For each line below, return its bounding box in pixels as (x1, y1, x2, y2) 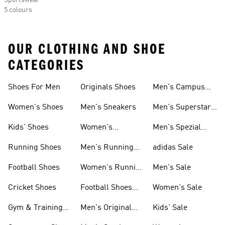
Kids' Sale (153, 204, 187, 212)
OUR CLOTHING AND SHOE (8, 41, 166, 58)
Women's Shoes (8, 103, 63, 111)
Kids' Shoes (8, 124, 49, 132)
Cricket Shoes (8, 184, 56, 192)
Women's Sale (153, 184, 202, 192)
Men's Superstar (153, 103, 211, 111)
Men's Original (80, 204, 132, 212)
